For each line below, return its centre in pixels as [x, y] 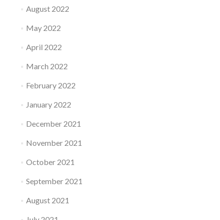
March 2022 [47, 66]
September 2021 [54, 181]
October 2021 [50, 162]
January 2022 [48, 104]
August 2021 [47, 200]
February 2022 [51, 85]
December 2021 [53, 124]
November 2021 [54, 143]
